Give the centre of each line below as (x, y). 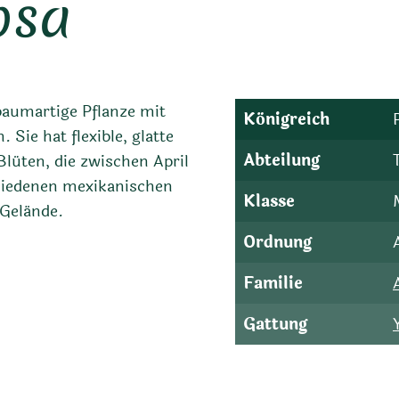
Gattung (275, 324)
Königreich (286, 119)
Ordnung (277, 242)
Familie (273, 283)
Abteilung (281, 160)
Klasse (269, 201)
